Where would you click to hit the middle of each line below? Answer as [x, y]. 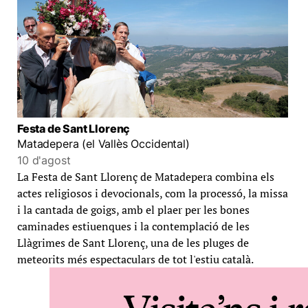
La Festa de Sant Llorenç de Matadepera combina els [146, 176]
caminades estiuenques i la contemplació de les [133, 226]
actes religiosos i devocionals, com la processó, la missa [153, 193]
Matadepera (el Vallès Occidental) [103, 143]
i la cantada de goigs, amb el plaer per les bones [133, 209]
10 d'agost [44, 160]
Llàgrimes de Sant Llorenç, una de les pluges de [133, 242]
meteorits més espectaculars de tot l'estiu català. [135, 259]
